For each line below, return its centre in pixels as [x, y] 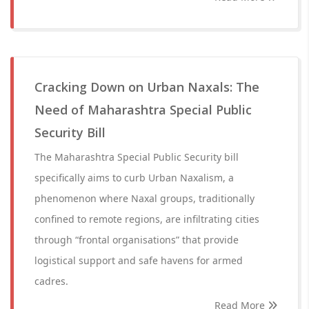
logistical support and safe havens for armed [139, 260]
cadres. [51, 281]
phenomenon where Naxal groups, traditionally [144, 198]
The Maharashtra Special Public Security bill [137, 157]
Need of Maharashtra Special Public [143, 110]
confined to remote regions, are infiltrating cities [147, 219]
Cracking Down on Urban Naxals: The [147, 87]
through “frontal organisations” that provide [137, 240]
